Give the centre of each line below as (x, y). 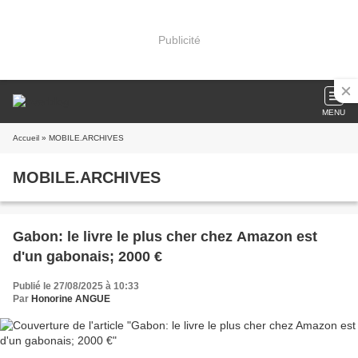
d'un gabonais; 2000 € (88, 257)
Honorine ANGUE (71, 299)
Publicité (179, 40)
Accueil (26, 138)
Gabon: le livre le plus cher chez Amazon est (165, 237)
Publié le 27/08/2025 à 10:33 (76, 286)
